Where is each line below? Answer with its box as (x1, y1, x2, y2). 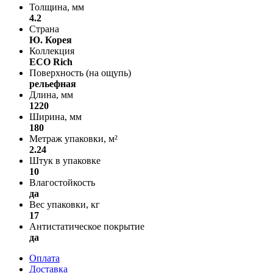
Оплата (29, 252, 60, 263)
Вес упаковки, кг (29, 199, 100, 210)
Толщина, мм (29, 1, 84, 12)
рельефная (29, 78, 76, 89)
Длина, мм (29, 89, 73, 100)
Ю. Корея (29, 34, 72, 45)
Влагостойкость (29, 177, 95, 188)
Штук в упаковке (29, 155, 101, 166)
